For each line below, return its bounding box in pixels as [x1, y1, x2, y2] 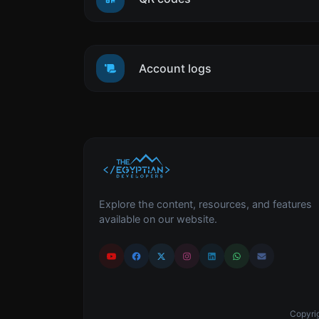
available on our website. [99, 213, 217, 226]
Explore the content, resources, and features [99, 198, 312, 211]
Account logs [139, 61, 211, 76]
